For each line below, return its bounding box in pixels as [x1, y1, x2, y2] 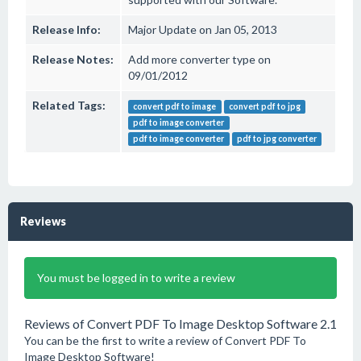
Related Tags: [32, 98, 106, 112]
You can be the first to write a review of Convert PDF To [24, 334, 306, 347]
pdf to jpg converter [236, 134, 317, 143]
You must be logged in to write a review [37, 271, 235, 284]
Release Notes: [32, 52, 114, 66]
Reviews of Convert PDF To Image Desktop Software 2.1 [24, 316, 337, 331]
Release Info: [32, 23, 101, 36]
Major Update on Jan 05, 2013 [128, 23, 277, 36]
